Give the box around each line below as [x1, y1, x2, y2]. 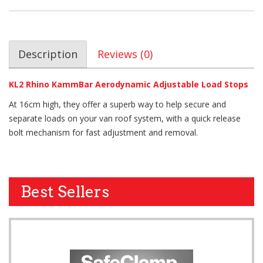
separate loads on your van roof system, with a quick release [9, 113, 241, 124]
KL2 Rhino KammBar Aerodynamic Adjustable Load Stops [9, 79, 248, 90]
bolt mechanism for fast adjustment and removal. [9, 127, 198, 139]
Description [18, 47, 77, 62]
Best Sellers [21, 182, 109, 202]
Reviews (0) [97, 47, 153, 62]
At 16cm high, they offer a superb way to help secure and [9, 99, 226, 110]
